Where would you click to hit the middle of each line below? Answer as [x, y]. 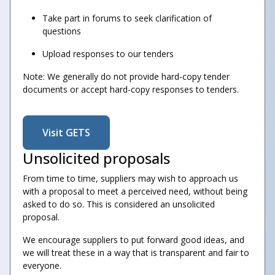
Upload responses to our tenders [108, 54]
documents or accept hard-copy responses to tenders [130, 89]
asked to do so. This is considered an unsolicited [119, 204]
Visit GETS [66, 133]
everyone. [42, 265]
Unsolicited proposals [96, 158]
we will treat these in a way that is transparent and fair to [136, 253]
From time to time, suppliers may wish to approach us [130, 178]
